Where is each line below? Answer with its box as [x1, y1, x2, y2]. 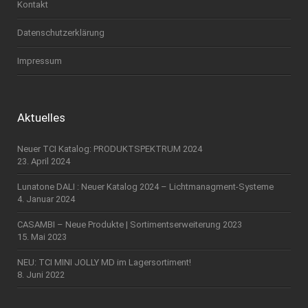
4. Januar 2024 [17, 194, 75, 205]
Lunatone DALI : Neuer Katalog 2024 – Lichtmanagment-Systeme [17, 181, 274, 192]
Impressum [17, 56, 62, 67]
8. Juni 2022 [17, 269, 65, 280]
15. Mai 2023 [17, 232, 67, 243]
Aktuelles [17, 111, 65, 125]
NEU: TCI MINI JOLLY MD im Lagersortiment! [17, 257, 191, 268]
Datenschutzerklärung [17, 27, 104, 38]
